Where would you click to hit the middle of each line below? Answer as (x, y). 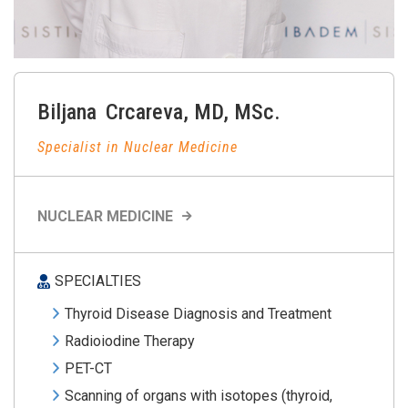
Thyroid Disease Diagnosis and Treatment (200, 314)
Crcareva (144, 112)
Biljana (70, 112)
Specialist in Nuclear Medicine (138, 148)
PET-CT (88, 369)
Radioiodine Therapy (130, 342)
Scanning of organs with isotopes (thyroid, (199, 396)
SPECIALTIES (98, 281)
